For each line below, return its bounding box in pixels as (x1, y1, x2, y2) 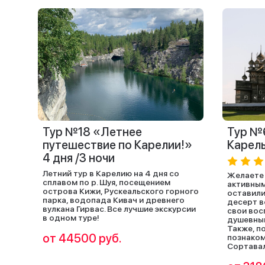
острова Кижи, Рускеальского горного (43, 186, 199, 196)
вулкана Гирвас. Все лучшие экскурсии (43, 204, 196, 214)
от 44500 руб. (43, 231, 122, 245)
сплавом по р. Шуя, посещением (43, 177, 170, 187)
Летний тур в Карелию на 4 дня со (43, 169, 179, 178)
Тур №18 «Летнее (43, 125, 142, 139)
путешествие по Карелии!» (43, 138, 192, 152)
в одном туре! (43, 213, 99, 222)
